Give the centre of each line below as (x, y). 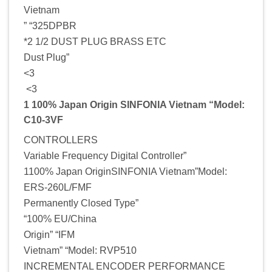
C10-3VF (43, 120)
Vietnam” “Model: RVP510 (80, 250)
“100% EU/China (60, 219)
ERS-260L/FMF (58, 187)
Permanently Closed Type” (81, 203)
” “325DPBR (51, 25)
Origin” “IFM (49, 234)
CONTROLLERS (61, 140)
